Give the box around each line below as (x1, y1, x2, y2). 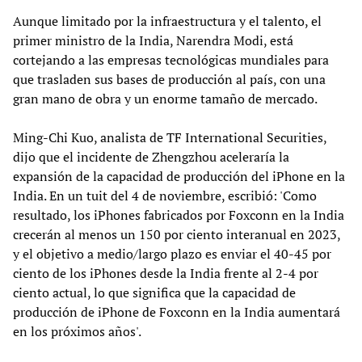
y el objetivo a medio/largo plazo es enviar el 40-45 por (13, 245, 331, 263)
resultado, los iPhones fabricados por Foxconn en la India (13, 206, 344, 225)
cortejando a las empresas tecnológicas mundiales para (13, 51, 329, 69)
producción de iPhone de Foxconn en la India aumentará (13, 303, 340, 322)
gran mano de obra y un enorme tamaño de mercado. (13, 90, 318, 108)
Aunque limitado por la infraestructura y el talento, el (13, 12, 322, 31)
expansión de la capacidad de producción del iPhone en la (13, 167, 345, 186)
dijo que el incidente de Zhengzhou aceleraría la (13, 148, 289, 166)
